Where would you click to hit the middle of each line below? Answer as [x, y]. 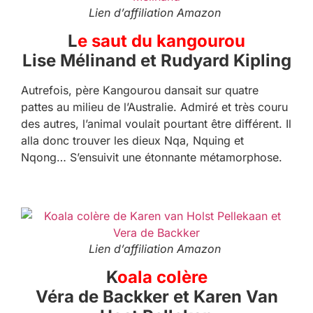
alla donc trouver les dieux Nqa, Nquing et [132, 140]
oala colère [162, 277]
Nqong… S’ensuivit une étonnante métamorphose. [152, 157]
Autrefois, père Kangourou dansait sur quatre [140, 90]
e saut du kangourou [161, 41]
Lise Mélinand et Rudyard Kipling [156, 60]
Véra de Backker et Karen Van [156, 296]
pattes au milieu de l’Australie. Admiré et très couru [154, 107]
